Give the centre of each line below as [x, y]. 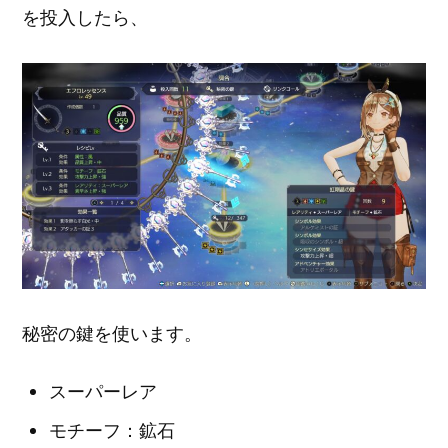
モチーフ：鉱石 [112, 430]
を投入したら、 [85, 17]
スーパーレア [103, 391]
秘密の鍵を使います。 [112, 334]
